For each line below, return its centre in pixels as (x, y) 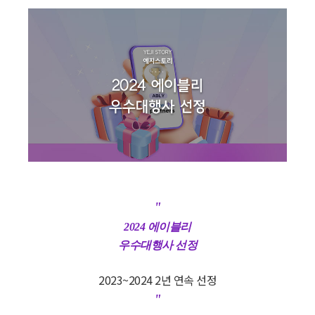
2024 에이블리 (157, 226)
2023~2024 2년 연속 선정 (157, 279)
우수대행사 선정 (157, 245)
